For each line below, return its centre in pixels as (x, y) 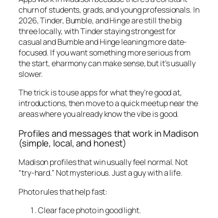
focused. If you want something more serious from (105, 53)
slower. (31, 74)
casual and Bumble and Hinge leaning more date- (103, 42)
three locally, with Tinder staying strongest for (98, 31)
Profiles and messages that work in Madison (109, 133)
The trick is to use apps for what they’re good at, (100, 93)
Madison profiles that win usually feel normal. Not (103, 162)
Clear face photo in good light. (90, 210)
